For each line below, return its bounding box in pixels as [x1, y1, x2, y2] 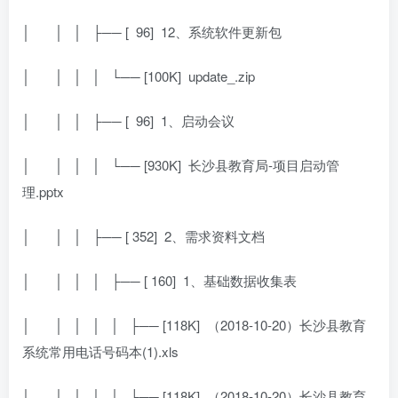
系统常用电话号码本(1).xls [22, 341, 179, 361]
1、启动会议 [161, 110, 235, 130]
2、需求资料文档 [164, 226, 265, 245]
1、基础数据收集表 [183, 270, 297, 290]
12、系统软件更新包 [161, 21, 282, 41]
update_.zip [188, 66, 255, 85]
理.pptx [22, 181, 64, 201]
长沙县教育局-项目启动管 [188, 155, 339, 174]
